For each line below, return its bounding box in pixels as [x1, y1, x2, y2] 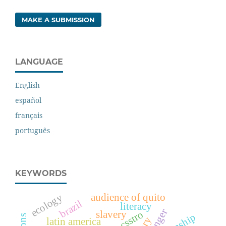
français [15, 110, 42, 121]
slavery [95, 209, 127, 220]
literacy [120, 201, 152, 212]
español [15, 95, 41, 105]
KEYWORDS [15, 168, 67, 179]
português [15, 126, 50, 136]
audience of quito [90, 192, 165, 203]
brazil [58, 198, 84, 220]
